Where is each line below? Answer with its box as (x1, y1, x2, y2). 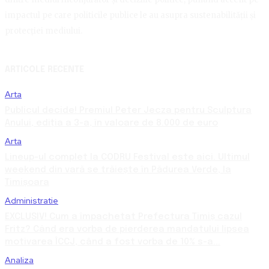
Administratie (5, 195, 58, 207)
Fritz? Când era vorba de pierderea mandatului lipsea (5, 225, 249, 235)
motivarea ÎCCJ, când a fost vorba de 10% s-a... (5, 237, 220, 247)
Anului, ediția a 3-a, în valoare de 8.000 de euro (5, 118, 218, 128)
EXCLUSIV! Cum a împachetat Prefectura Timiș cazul (5, 212, 242, 222)
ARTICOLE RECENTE (5, 65, 84, 74)
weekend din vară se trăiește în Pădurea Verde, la (5, 165, 231, 175)
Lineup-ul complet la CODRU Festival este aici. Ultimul (5, 153, 250, 163)
